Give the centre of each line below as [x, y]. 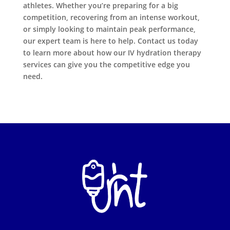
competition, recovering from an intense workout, [111, 17]
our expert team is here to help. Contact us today [110, 41]
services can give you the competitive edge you [106, 65]
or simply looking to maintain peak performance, [109, 29]
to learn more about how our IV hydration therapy [112, 53]
